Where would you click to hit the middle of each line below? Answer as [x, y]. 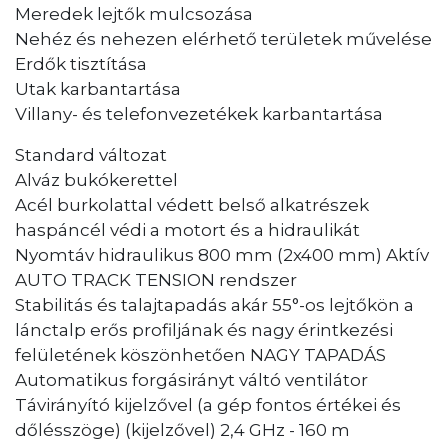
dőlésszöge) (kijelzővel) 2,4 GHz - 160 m [182, 429]
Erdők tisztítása [81, 63]
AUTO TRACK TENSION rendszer [156, 279]
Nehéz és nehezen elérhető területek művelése [223, 38]
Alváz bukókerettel [96, 179]
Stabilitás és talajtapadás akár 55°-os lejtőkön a [214, 304]
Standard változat [91, 154]
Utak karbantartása [98, 88]
